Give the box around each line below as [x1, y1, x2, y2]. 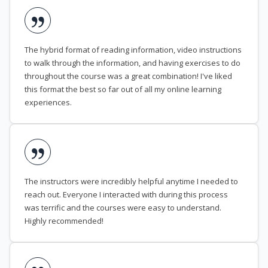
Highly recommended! [25, 215, 103, 227]
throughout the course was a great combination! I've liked [25, 71, 232, 82]
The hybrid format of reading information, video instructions [25, 44, 242, 56]
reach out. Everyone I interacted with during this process [25, 189, 228, 200]
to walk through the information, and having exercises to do [25, 57, 240, 69]
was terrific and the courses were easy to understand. [25, 202, 221, 214]
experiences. [25, 97, 72, 108]
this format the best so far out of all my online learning [25, 84, 221, 95]
